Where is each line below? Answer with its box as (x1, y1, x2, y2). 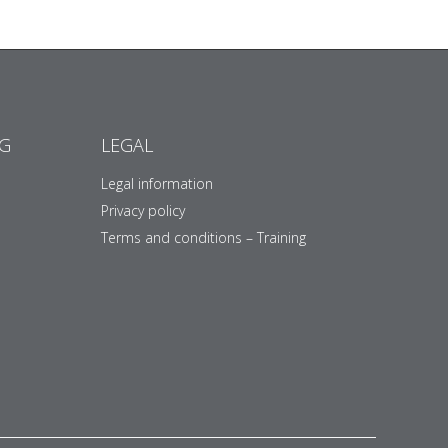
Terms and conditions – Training (101, 227, 306, 247)
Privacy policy (101, 200, 185, 220)
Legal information (101, 173, 213, 193)
